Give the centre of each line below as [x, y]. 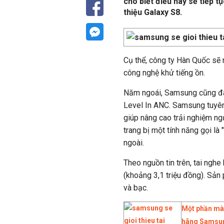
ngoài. [134, 143]
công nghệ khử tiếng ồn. [164, 73]
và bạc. [136, 188]
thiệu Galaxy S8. [153, 12]
